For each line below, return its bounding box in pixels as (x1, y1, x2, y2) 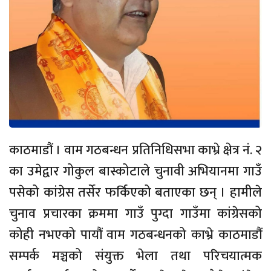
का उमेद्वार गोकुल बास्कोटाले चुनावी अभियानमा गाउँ (9, 160, 262, 183)
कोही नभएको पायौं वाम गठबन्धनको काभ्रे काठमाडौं (9, 223, 262, 246)
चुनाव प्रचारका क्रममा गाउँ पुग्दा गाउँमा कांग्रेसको (9, 202, 262, 225)
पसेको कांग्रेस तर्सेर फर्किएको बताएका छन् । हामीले (9, 181, 262, 204)
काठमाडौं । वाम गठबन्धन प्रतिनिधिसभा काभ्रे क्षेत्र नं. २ (9, 139, 262, 162)
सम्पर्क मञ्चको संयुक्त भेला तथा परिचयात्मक (9, 244, 262, 267)
